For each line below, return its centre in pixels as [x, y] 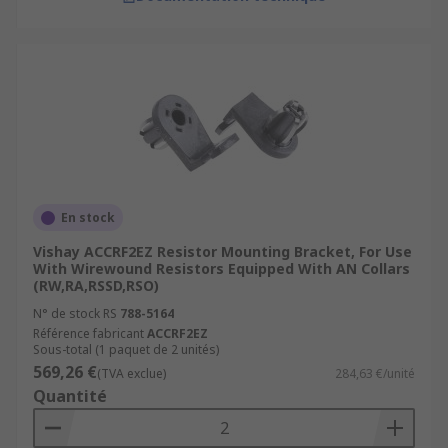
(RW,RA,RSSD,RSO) [96, 285]
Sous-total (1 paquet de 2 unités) [126, 349]
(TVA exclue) [131, 373]
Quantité [70, 396]
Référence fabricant [88, 333]
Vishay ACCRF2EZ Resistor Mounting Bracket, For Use [222, 251]
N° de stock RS [75, 313]
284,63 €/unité [375, 373]
